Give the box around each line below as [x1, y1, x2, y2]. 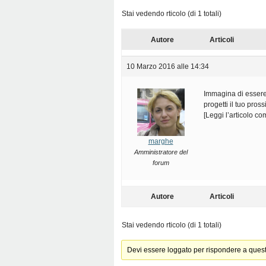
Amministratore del [134, 148, 188, 156]
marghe [148, 137, 173, 145]
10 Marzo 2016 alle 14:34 [126, 62, 209, 71]
